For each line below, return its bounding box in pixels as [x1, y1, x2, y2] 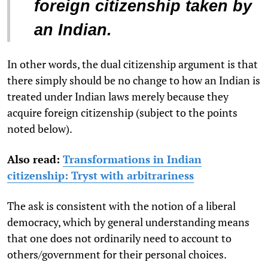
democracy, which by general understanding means [7, 214, 249, 229]
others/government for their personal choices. [7, 246, 227, 261]
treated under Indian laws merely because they [7, 89, 229, 103]
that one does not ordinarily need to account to [7, 230, 232, 245]
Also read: [7, 151, 63, 166]
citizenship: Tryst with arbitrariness [7, 167, 194, 182]
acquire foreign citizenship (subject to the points [7, 105, 237, 120]
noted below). [7, 121, 72, 136]
